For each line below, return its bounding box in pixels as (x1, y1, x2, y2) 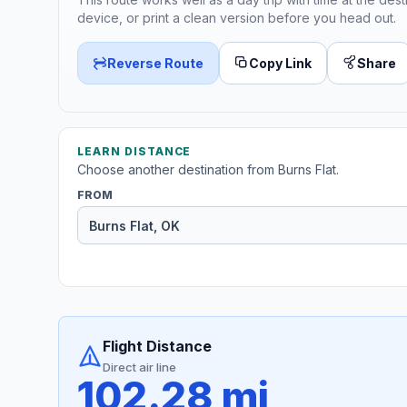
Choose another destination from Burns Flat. (77, 162, 339, 178)
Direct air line (103, 360, 176, 375)
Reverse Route (107, 55, 203, 71)
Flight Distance (103, 337, 212, 356)
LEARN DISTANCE (77, 144, 192, 159)
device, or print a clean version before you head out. (77, 9, 396, 25)
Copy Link (249, 55, 312, 71)
